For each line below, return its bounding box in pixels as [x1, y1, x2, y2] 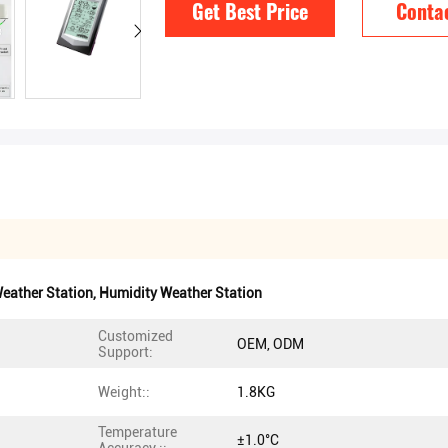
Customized [98, 328, 173, 344]
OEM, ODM [237, 336, 304, 352]
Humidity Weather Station [99, 285, 262, 301]
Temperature [98, 424, 177, 440]
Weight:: [98, 384, 150, 400]
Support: [98, 344, 153, 360]
